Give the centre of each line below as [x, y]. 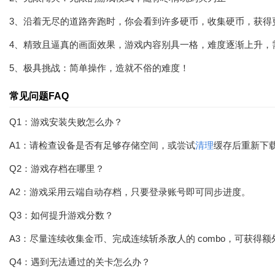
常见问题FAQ [39, 96]
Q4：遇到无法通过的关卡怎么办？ [80, 262]
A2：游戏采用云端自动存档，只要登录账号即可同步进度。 [130, 192]
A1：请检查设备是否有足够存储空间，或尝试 [102, 145]
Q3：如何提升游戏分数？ [61, 215]
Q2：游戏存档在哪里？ [57, 168]
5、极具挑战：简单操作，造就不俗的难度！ [99, 68]
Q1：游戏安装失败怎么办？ [66, 122]
